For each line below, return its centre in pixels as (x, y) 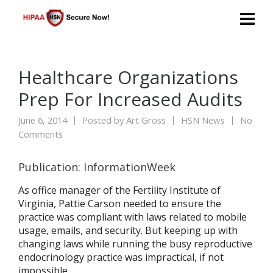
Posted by (103, 120)
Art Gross (146, 120)
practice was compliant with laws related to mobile (133, 217)
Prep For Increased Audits (130, 99)
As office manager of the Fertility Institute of (119, 190)
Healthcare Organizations (128, 77)
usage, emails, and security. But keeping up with (128, 230)
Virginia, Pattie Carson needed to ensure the (120, 204)
